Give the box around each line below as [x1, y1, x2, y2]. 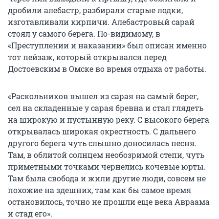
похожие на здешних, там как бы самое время [8, 185, 191, 196]
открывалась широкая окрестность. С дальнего [8, 126, 196, 137]
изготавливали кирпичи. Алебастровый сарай [8, 17, 195, 27]
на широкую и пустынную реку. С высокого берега [8, 114, 209, 125]
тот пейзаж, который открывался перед [8, 52, 167, 63]
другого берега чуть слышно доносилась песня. [8, 138, 197, 149]
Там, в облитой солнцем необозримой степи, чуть [8, 150, 204, 160]
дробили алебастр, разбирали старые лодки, [8, 5, 183, 16]
